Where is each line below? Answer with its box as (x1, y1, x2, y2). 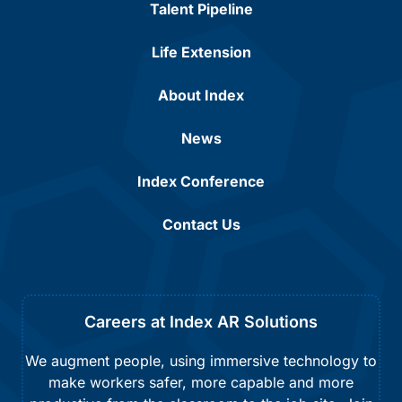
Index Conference (137, 172, 265, 190)
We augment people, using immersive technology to (25, 352, 377, 370)
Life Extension (151, 43, 251, 61)
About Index (158, 86, 244, 104)
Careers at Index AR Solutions (84, 312, 318, 331)
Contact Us (162, 215, 240, 233)
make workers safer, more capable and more (48, 373, 354, 391)
